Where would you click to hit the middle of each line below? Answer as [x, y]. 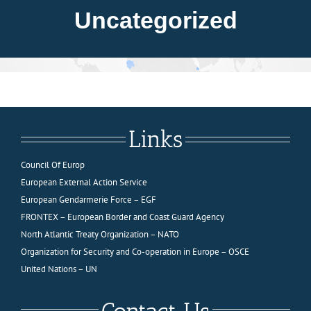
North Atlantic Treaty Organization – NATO [100, 234]
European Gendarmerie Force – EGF [88, 199]
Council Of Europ [52, 165]
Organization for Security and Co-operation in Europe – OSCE [135, 251]
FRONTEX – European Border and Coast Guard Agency [122, 217]
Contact [34, 241]
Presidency [42, 57]
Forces [32, 103]
